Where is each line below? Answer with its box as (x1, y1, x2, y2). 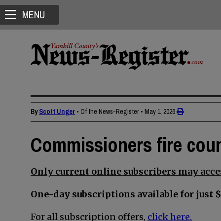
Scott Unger (39, 107, 75, 116)
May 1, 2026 (145, 107, 175, 116)
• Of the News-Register (76, 107, 139, 116)
